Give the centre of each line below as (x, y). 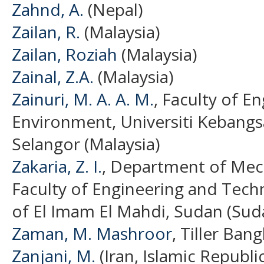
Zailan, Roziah (65, 54)
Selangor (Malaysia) (86, 143)
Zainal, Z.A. (53, 76)
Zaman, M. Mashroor (92, 233)
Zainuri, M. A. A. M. (83, 99)
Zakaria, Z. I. (57, 166)
